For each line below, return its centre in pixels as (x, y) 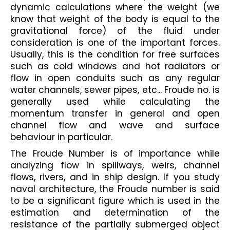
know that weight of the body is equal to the (115, 19)
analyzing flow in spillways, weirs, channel (115, 166)
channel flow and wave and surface (115, 125)
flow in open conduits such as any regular (115, 78)
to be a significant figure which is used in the (115, 201)
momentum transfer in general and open (115, 113)
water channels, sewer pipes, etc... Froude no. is (115, 90)
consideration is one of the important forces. (115, 42)
